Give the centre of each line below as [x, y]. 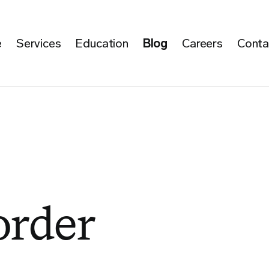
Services [38, 43]
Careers [202, 43]
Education [102, 43]
